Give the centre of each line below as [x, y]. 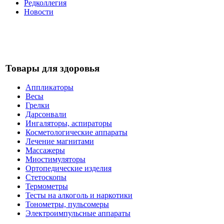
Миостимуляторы [55, 159]
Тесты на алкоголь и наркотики [79, 195]
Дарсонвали [46, 114]
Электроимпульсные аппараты [78, 213]
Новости [39, 12]
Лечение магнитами [60, 141]
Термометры [47, 186]
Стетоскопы [46, 177]
